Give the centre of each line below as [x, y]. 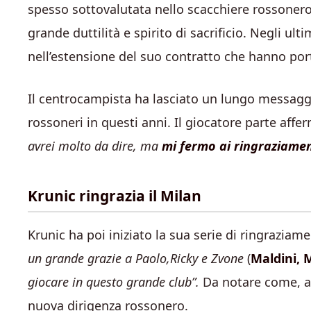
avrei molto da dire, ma [95, 146]
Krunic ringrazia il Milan [115, 196]
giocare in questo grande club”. [115, 282]
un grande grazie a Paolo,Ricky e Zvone [137, 258]
